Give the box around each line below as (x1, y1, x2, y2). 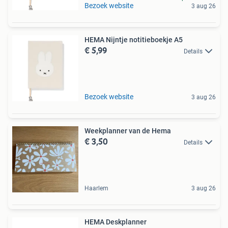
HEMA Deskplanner (84, 218, 147, 226)
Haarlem (84, 185, 108, 192)
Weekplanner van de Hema (84, 127, 171, 135)
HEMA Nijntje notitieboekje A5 (84, 36, 183, 44)
